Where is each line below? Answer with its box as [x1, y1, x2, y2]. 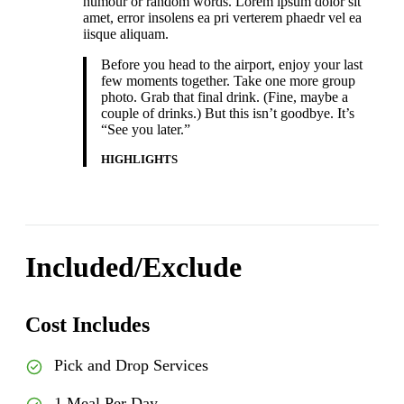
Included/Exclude [25, 251, 242, 284]
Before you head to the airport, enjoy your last [101, 57, 363, 73]
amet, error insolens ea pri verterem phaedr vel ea [83, 10, 362, 26]
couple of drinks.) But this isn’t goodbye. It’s [101, 106, 354, 122]
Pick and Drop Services [54, 356, 208, 375]
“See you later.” [101, 122, 190, 138]
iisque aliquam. [83, 26, 169, 42]
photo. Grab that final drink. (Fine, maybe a [101, 89, 348, 106]
